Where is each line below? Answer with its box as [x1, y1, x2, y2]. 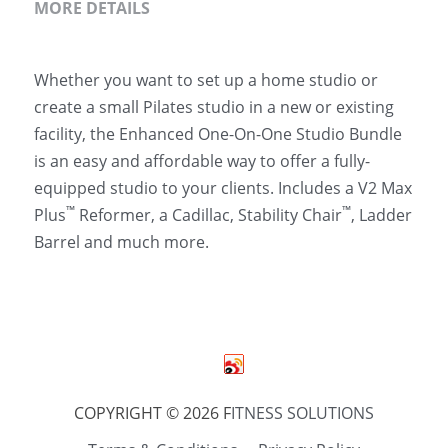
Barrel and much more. [34, 231, 209, 253]
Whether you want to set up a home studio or [34, 69, 378, 91]
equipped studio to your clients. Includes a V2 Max [34, 177, 412, 199]
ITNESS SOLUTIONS [231, 402, 374, 424]
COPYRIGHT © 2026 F [74, 402, 231, 424]
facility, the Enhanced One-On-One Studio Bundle [34, 123, 402, 145]
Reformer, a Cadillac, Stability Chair [75, 204, 342, 226]
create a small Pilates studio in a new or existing [34, 96, 394, 118]
